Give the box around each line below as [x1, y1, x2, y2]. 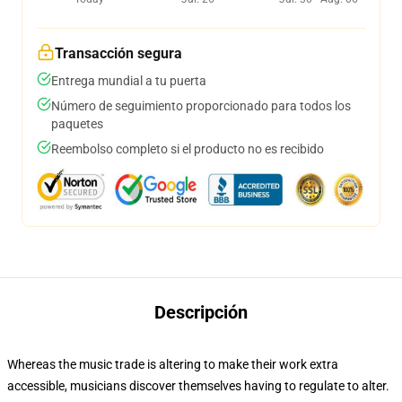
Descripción [154, 301, 248, 323]
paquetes [51, 117, 103, 131]
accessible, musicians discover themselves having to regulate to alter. [7, 379, 389, 393]
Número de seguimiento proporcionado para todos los [51, 99, 351, 113]
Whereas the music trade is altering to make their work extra [7, 357, 338, 371]
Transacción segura [55, 45, 182, 62]
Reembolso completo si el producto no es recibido [51, 142, 324, 156]
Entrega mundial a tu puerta [51, 74, 206, 88]
